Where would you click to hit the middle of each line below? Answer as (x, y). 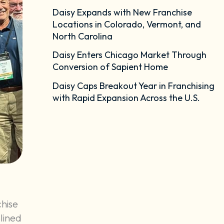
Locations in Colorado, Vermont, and (126, 24)
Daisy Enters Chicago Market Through (129, 55)
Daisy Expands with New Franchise (122, 12)
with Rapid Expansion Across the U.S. (126, 97)
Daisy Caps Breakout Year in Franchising (133, 85)
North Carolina (82, 36)
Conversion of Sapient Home (110, 67)
